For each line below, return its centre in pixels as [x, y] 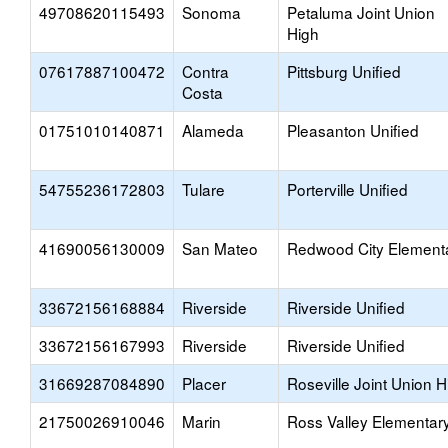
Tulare [203, 189]
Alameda [213, 130]
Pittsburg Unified [344, 71]
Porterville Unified [347, 189]
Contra [205, 71]
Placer [204, 383]
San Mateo [220, 248]
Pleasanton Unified [353, 130]
